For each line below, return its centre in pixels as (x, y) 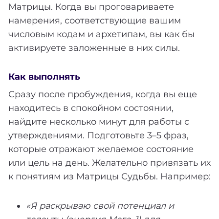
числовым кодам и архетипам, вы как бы (101, 34)
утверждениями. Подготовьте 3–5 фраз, (99, 135)
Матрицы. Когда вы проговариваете (91, 7)
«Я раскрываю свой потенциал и (100, 206)
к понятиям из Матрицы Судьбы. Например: (109, 176)
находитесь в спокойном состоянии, (91, 108)
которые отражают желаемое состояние (101, 149)
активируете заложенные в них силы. (94, 48)
